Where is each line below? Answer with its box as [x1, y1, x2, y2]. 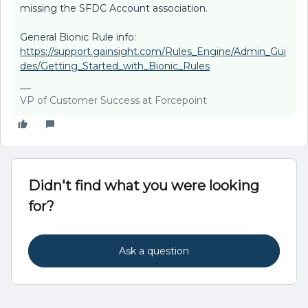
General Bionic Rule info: [20, 31, 136, 43]
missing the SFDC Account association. [20, 2, 208, 14]
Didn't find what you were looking [28, 177, 259, 194]
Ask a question [119, 245, 189, 257]
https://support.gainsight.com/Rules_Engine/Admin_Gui [20, 45, 286, 58]
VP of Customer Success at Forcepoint [20, 94, 207, 107]
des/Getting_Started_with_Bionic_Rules [20, 60, 210, 72]
